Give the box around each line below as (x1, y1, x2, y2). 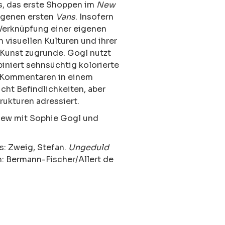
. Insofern (75, 11, 114, 22)
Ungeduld (68, 142, 109, 153)
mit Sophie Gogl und (12, 113, 98, 124)
